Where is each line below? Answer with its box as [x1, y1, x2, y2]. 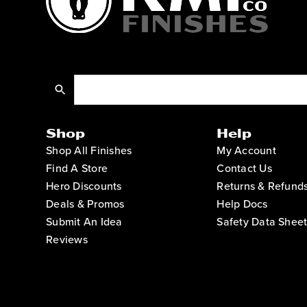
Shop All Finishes [46, 143, 132, 158]
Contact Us [217, 160, 272, 175]
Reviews [46, 232, 88, 247]
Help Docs [217, 196, 268, 211]
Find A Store [46, 160, 108, 175]
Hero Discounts [46, 178, 122, 193]
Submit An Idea [46, 214, 123, 229]
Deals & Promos [46, 196, 125, 211]
